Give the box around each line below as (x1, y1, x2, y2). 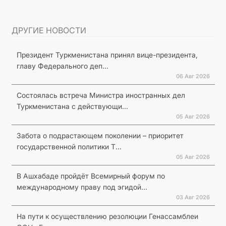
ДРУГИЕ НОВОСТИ (11, 25, 86, 35)
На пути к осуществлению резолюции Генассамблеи (16, 211, 198, 220)
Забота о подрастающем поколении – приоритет (16, 131, 184, 140)
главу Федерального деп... (16, 61, 108, 70)
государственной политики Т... (16, 142, 122, 151)
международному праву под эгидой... (16, 182, 147, 191)
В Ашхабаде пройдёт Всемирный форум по (16, 171, 165, 180)
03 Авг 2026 (176, 193, 210, 201)
